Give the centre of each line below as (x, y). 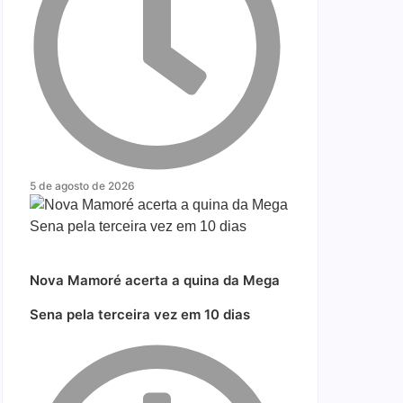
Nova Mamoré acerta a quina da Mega (155, 280)
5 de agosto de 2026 (82, 186)
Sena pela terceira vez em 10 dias (140, 314)
